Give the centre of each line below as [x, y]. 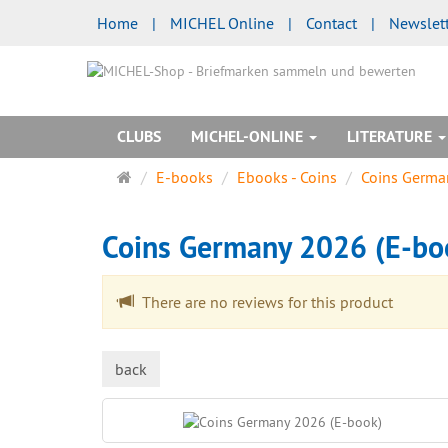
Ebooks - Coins [287, 177]
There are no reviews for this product [263, 302]
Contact [331, 23]
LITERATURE [391, 136]
